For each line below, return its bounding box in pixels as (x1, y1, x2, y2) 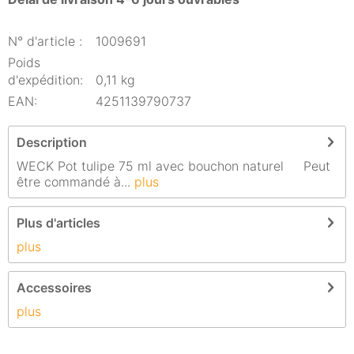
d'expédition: (8, 72, 83, 88)
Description (17, 134, 87, 150)
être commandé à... (17, 174, 130, 190)
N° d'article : (8, 33, 82, 49)
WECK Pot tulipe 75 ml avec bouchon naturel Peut (17, 158, 330, 174)
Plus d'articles (17, 215, 100, 231)
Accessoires (17, 280, 92, 296)
